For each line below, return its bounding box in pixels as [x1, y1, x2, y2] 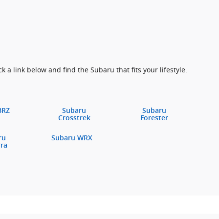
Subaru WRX [51, 134, 92, 142]
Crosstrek [58, 113, 90, 122]
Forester [140, 113, 169, 122]
